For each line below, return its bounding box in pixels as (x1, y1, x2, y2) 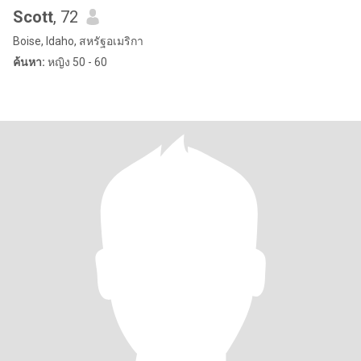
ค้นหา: (13, 56, 45, 68)
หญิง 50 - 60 (45, 56, 107, 68)
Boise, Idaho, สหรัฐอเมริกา (13, 35, 143, 48)
